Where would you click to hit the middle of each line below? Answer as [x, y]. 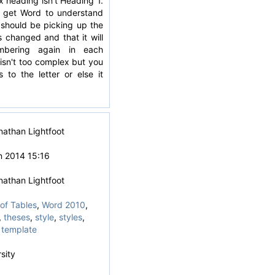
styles [70, 217]
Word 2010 [63, 205]
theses [17, 217]
